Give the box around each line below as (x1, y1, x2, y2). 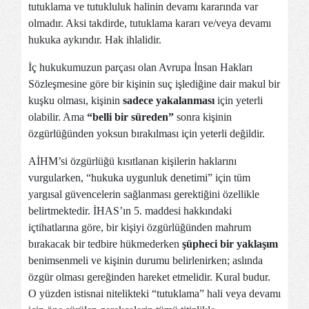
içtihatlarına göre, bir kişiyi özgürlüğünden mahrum (28, 221, 251, 233)
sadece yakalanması (123, 94, 215, 106)
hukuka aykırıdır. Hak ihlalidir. (28, 34, 161, 46)
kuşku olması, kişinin (28, 94, 123, 106)
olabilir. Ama (28, 111, 87, 123)
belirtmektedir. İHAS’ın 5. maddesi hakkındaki (28, 205, 232, 217)
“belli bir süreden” (87, 111, 174, 123)
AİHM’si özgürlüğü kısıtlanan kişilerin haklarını (28, 155, 237, 167)
